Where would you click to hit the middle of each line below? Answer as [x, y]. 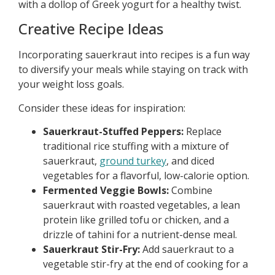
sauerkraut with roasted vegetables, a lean [141, 205]
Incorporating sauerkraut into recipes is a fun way [134, 55]
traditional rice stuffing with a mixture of [136, 146]
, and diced [190, 161]
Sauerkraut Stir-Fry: [91, 249]
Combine [191, 190]
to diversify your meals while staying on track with [133, 70]
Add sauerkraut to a [187, 249]
